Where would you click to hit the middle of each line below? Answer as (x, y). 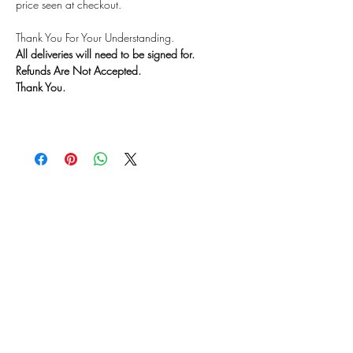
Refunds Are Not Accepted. (80, 71)
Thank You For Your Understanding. (95, 37)
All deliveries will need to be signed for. (105, 54)
